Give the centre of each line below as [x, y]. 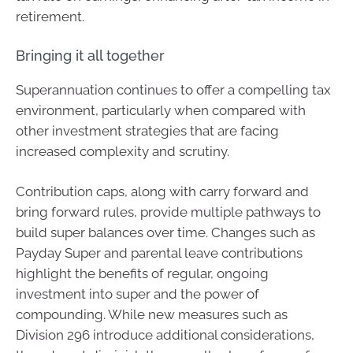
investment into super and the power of [137, 294]
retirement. [50, 17]
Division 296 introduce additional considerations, [165, 335]
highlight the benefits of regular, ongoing [142, 273]
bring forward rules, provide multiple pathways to [168, 212]
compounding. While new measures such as [152, 314]
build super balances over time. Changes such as [165, 232]
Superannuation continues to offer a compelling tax [173, 89]
